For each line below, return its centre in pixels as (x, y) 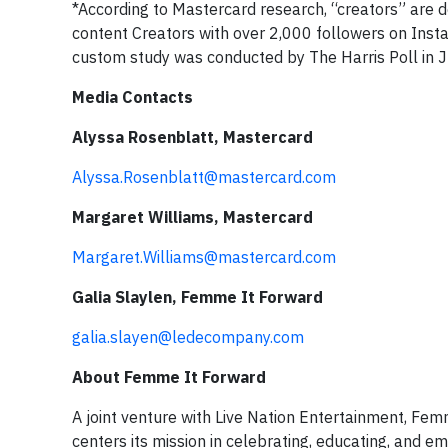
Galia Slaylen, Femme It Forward (197, 297)
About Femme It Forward (169, 377)
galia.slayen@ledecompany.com (188, 337)
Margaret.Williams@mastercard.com (204, 257)
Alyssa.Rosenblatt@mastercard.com (204, 177)
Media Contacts (132, 97)
